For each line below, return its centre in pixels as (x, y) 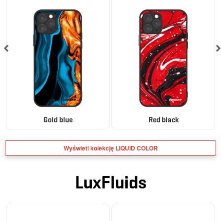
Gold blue (58, 120)
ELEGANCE (28, 212)
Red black (163, 120)
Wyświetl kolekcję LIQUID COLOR (110, 148)
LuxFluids (110, 182)
